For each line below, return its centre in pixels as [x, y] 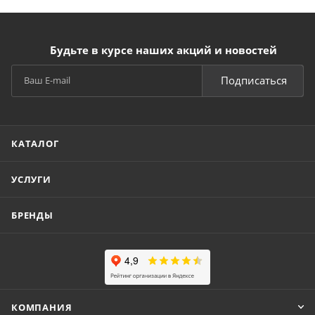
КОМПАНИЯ [42, 307]
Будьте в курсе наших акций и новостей [163, 50]
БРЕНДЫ [32, 215]
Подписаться [254, 80]
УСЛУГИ [31, 179]
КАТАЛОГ [35, 143]
